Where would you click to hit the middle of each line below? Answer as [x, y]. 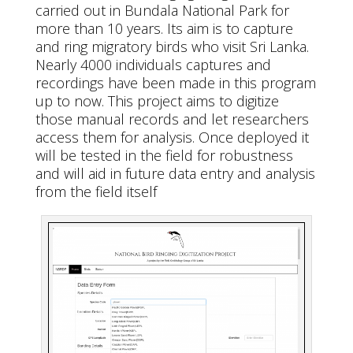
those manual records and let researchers [172, 119]
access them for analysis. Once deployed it [172, 137]
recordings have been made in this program [175, 83]
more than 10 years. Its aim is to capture [164, 28]
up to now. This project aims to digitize [157, 101]
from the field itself [96, 191]
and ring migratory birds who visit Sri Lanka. [172, 46]
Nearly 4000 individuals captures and [153, 65]
